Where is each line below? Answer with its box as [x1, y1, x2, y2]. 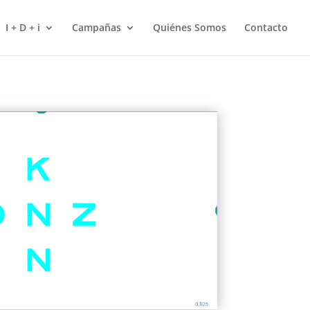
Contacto [244, 21, 288, 34]
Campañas [72, 21, 121, 34]
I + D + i [6, 21, 40, 34]
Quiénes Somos [153, 21, 226, 34]
